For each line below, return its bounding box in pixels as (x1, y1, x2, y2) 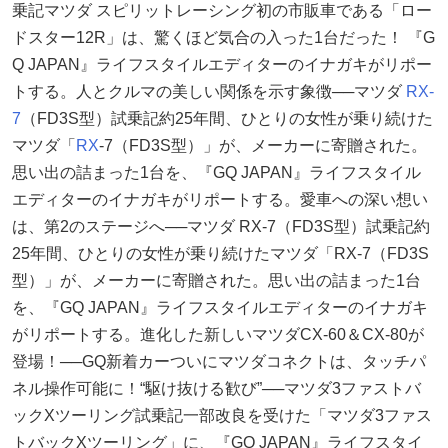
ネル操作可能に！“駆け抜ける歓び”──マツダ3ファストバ (12, 379, 421, 397)
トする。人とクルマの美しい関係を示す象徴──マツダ (12, 82, 406, 100)
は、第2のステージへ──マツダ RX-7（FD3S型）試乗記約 (12, 217, 430, 235)
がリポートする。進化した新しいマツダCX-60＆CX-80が (12, 325, 424, 343)
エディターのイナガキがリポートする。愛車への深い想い (12, 190, 428, 208)
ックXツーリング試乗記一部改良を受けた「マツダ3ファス (12, 406, 432, 424)
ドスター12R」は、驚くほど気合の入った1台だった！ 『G (12, 28, 435, 46)
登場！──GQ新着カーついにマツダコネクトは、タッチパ (12, 352, 426, 370)
